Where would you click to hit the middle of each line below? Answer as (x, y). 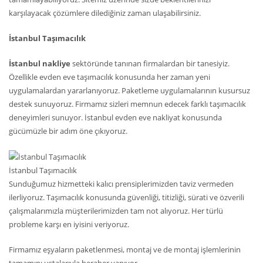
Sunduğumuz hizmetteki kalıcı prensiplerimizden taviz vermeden (121, 184)
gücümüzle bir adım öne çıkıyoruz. (68, 131)
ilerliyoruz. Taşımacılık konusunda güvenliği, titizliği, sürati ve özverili (127, 198)
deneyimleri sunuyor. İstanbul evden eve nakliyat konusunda (115, 118)
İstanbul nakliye (41, 64)
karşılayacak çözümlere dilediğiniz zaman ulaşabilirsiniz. (105, 13)
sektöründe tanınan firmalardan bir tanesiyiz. (151, 64)
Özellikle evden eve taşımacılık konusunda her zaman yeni (109, 77)
